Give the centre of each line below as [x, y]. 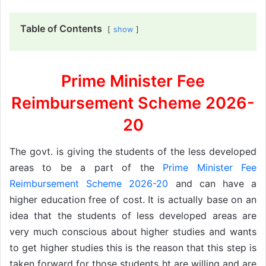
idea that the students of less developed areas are [133, 216]
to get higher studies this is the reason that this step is [133, 248]
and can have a [213, 184]
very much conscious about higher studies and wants [133, 232]
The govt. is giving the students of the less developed [133, 152]
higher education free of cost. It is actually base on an [133, 200]
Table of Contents [61, 28]
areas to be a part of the [86, 168]
